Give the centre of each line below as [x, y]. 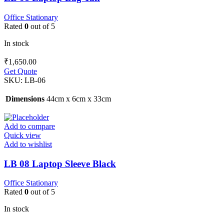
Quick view [22, 135]
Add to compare [29, 126]
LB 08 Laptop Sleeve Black [60, 163]
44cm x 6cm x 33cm [79, 98]
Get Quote [20, 71]
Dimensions [25, 98]
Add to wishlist [28, 144]
